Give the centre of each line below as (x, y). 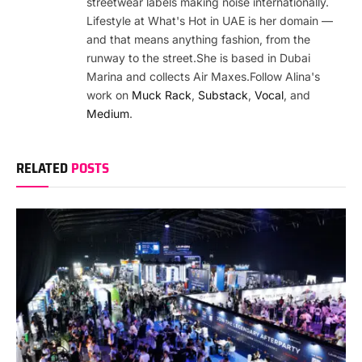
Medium (108, 113)
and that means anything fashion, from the (198, 39)
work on (109, 95)
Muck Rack (162, 95)
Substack (223, 95)
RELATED (44, 168)
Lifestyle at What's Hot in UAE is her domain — (210, 20)
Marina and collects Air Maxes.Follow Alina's (203, 76)
